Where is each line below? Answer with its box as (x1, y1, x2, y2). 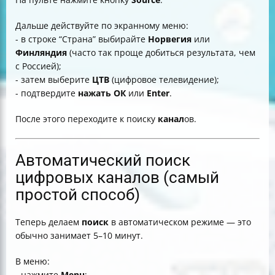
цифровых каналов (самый (15, 168, 219, 187)
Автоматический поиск (15, 151, 190, 169)
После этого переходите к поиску (15, 113, 158, 125)
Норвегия (148, 33, 192, 45)
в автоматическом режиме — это (109, 216, 251, 228)
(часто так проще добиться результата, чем (67, 47, 255, 58)
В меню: (15, 255, 50, 267)
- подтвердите (15, 87, 78, 99)
